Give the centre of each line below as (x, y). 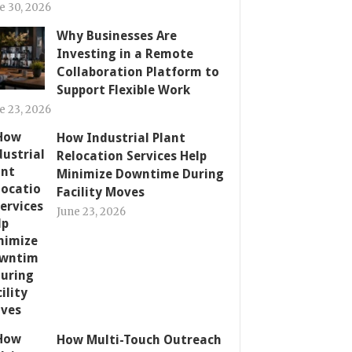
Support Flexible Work (123, 90)
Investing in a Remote (125, 54)
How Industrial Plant (121, 138)
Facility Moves (101, 192)
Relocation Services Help (132, 156)
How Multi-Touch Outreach (139, 340)
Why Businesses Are (117, 36)
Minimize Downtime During (140, 174)
